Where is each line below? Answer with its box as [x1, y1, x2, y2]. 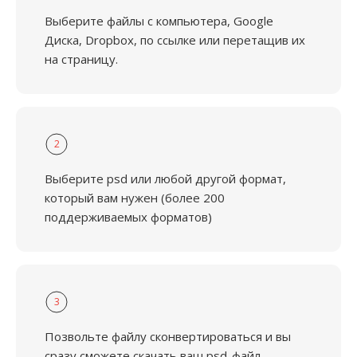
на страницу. [45, 51, 118, 67]
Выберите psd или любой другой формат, [45, 171, 286, 186]
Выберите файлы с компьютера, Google [45, 13, 273, 29]
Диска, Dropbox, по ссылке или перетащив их [45, 32, 305, 48]
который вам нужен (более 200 [45, 190, 225, 206]
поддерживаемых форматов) [45, 209, 212, 225]
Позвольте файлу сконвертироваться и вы [45, 328, 291, 344]
